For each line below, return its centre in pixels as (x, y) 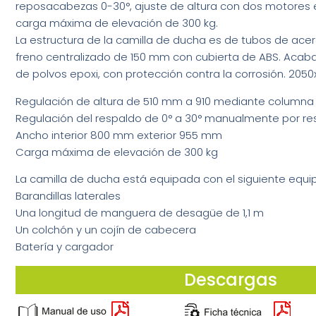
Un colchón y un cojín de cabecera (106, 230)
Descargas (231, 279)
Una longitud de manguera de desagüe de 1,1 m (140, 213)
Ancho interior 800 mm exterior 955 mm (119, 135)
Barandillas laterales (68, 196)
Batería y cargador (65, 247)
